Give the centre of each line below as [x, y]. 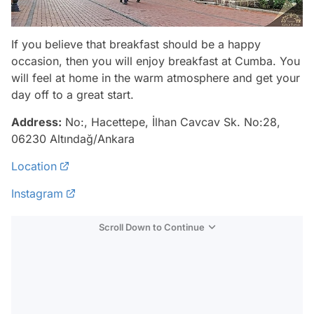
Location [34, 166]
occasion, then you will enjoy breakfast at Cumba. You [156, 61]
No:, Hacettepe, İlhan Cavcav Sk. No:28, [171, 122]
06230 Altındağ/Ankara [73, 139]
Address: [36, 122]
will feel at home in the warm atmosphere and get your [156, 78]
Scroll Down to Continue [152, 227]
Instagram [37, 194]
